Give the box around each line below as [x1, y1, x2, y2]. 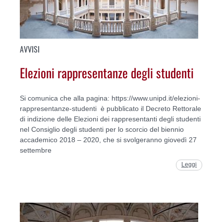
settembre [20, 146, 52, 155]
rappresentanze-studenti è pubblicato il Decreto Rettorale [20, 105, 201, 113]
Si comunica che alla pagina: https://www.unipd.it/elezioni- [20, 94, 200, 103]
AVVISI [20, 43, 40, 55]
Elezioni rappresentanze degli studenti [20, 62, 194, 82]
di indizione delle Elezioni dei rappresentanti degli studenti [20, 115, 201, 123]
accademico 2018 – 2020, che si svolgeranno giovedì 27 [20, 136, 197, 144]
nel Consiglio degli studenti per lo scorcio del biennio [20, 125, 184, 134]
